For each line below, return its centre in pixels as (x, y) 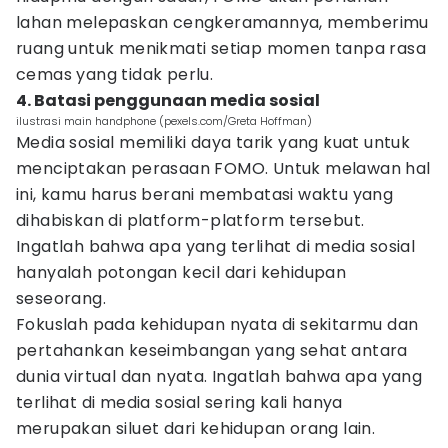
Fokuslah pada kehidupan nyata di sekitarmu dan (217, 324)
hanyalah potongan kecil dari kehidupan (181, 272)
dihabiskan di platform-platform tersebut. (190, 220)
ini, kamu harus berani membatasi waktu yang (205, 194)
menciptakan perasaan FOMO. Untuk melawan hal (223, 168)
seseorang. (61, 298)
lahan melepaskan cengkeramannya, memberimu (222, 22)
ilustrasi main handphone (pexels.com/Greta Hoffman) (164, 121)
